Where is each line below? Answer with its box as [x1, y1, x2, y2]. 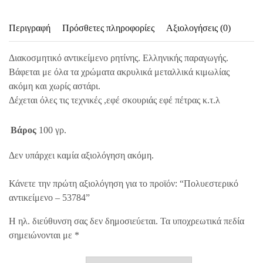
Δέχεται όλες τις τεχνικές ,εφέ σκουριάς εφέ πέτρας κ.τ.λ [9, 95, 220, 105]
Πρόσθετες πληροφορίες [62, 23, 154, 33]
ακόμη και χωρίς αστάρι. [9, 81, 100, 91]
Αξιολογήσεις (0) [166, 23, 231, 33]
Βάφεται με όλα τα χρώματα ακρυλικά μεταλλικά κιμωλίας [9, 67, 230, 77]
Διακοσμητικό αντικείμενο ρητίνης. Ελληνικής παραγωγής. [9, 53, 228, 63]
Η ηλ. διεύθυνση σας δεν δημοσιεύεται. [9, 216, 158, 226]
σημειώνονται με [9, 230, 75, 240]
